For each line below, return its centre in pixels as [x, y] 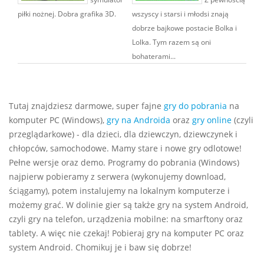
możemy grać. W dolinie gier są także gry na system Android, [128, 204]
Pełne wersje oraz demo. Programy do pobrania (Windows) [124, 162]
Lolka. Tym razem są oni [171, 42]
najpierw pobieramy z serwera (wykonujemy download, [117, 176]
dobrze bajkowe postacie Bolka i [184, 27]
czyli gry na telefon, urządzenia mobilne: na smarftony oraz [126, 219]
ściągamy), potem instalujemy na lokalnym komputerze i [119, 190]
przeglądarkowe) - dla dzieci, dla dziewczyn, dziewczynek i [123, 134]
